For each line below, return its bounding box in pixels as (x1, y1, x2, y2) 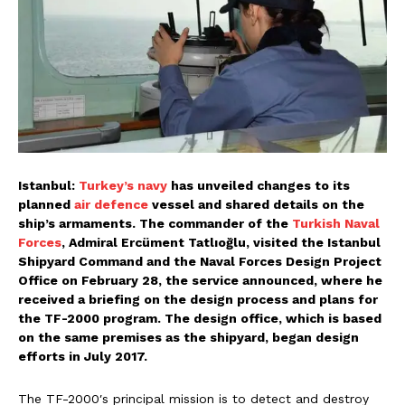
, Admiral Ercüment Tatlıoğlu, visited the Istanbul (61, 234, 381, 250)
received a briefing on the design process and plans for (18, 291, 378, 306)
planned (18, 196, 74, 212)
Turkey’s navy (75, 177, 167, 193)
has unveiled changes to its (167, 177, 350, 193)
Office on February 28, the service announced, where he (18, 272, 382, 287)
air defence (74, 196, 148, 212)
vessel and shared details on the (148, 196, 364, 212)
